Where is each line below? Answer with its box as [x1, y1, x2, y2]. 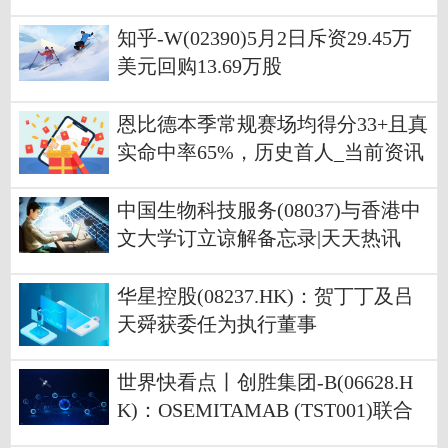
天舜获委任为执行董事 [117, 314, 317, 336]
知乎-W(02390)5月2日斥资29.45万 [117, 28, 412, 50]
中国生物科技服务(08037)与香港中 [117, 200, 421, 222]
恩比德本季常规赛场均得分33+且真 [117, 114, 428, 136]
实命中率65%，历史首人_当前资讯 [117, 142, 424, 164]
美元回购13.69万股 [117, 56, 282, 78]
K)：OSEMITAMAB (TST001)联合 [117, 400, 413, 422]
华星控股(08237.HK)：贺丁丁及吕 [117, 286, 414, 308]
